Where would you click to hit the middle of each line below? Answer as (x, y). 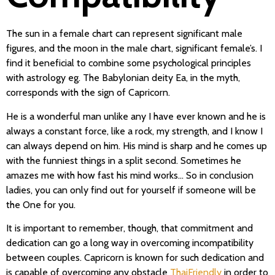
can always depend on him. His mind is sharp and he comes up (137, 145)
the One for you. (41, 204)
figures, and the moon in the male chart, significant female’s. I (134, 48)
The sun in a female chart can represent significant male (124, 34)
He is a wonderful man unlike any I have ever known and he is (136, 116)
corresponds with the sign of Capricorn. (88, 93)
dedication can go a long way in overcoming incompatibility (130, 242)
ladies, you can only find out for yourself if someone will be (131, 190)
